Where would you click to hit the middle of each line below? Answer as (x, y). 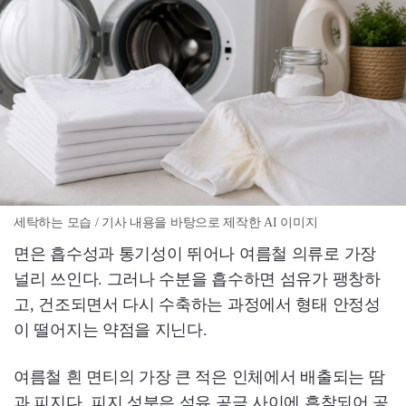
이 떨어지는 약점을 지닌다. (111, 330)
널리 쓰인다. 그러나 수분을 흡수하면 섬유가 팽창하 (197, 280)
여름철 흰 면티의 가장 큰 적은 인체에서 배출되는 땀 (199, 377)
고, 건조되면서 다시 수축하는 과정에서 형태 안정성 (197, 305)
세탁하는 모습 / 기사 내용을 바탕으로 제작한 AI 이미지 (166, 223)
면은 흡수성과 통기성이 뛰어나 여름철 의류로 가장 (195, 254)
